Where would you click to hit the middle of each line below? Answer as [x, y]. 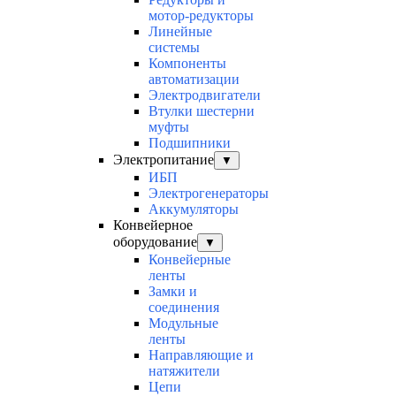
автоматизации [194, 80]
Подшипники [190, 143]
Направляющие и [201, 355]
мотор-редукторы [201, 16]
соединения [184, 308]
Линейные [180, 32]
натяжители [184, 371]
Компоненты [187, 64]
